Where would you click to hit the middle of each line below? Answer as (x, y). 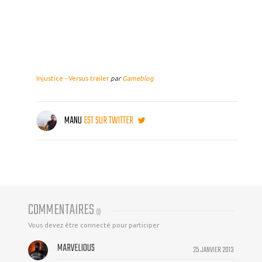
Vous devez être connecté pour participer (94, 225)
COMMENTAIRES (62, 211)
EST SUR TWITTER (109, 121)
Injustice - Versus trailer (73, 78)
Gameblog (138, 78)
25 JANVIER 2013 (213, 250)
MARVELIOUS (76, 249)
